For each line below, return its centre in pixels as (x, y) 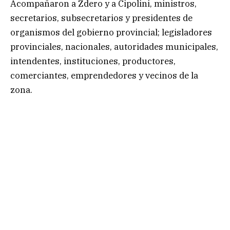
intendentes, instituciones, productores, (93, 61)
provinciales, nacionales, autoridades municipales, (114, 46)
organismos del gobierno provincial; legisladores (111, 32)
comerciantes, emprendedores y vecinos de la (104, 75)
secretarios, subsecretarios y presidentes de (101, 18)
